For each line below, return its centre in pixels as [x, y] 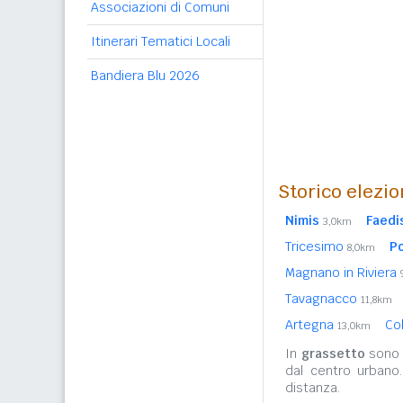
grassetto [333, 354]
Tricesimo [316, 246]
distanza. [313, 388]
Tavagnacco [323, 299]
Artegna [311, 325]
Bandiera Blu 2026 [145, 76]
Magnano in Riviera [343, 273]
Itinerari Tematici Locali [161, 41]
